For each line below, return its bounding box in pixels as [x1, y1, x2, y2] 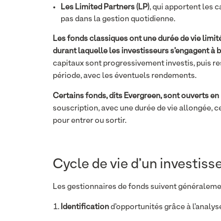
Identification [61, 203, 109, 211]
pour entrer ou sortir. [53, 117, 126, 125]
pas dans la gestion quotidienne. [61, 15, 175, 23]
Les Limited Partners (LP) [61, 3, 149, 11]
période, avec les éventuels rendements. [53, 72, 196, 80]
